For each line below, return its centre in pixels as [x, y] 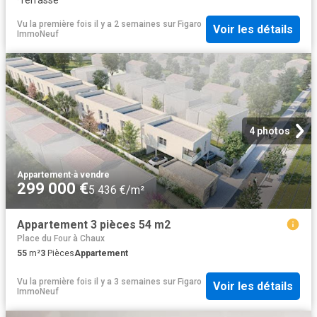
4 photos [270, 131]
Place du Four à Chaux [61, 238]
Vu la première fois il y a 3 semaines [89, 281]
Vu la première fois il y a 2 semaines [89, 24]
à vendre [92, 175]
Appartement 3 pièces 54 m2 [94, 225]
